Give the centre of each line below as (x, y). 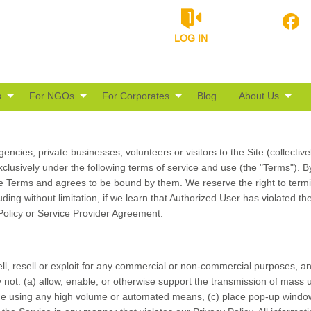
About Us (259, 96)
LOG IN (191, 38)
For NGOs (52, 96)
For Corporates (136, 96)
